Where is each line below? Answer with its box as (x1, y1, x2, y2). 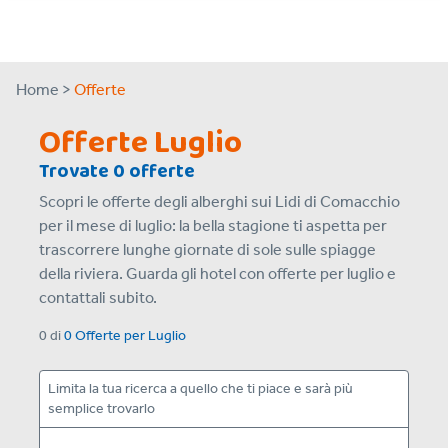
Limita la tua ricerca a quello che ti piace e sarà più (48, 380, 353, 397)
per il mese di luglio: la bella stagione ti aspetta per (39, 216, 387, 235)
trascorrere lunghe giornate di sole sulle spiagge (39, 240, 376, 259)
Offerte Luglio (39, 118, 242, 169)
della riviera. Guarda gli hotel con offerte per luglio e (39, 264, 396, 283)
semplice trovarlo (48, 400, 155, 417)
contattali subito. (39, 288, 157, 307)
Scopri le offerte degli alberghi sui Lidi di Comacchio (39, 192, 400, 211)
